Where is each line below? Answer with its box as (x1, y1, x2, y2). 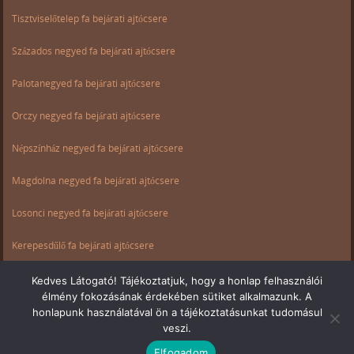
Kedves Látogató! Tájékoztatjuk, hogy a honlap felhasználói (32, 274, 322, 287)
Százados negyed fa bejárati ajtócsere (12, 44, 176, 58)
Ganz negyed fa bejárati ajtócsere (12, 271, 159, 285)
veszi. (163, 322, 191, 334)
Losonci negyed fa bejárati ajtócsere (12, 206, 169, 220)
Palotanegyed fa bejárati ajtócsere (12, 77, 161, 91)
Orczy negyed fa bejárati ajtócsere (12, 109, 161, 123)
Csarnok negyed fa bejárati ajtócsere (12, 303, 172, 318)
